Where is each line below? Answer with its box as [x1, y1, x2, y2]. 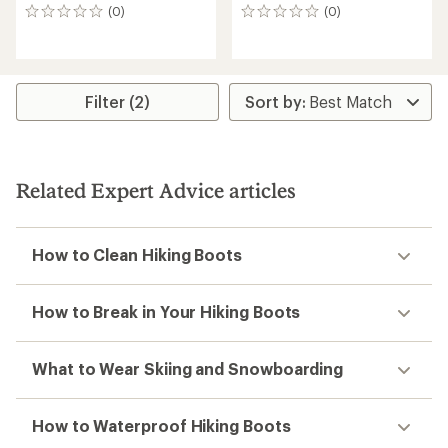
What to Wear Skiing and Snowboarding [32, 359, 344, 378]
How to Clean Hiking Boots [32, 245, 242, 264]
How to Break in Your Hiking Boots [32, 302, 301, 321]
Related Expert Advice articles [16, 178, 296, 202]
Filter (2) [85, 92, 151, 111]
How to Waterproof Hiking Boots [32, 416, 291, 435]
